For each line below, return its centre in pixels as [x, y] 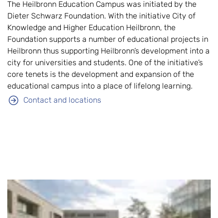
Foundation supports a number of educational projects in [108, 39]
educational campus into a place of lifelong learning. [101, 86]
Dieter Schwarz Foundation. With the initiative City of [101, 16]
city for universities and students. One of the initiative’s [105, 62]
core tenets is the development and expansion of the [101, 74]
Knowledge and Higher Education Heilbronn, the [91, 27]
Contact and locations [62, 100]
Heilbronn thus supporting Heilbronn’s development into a [109, 51]
